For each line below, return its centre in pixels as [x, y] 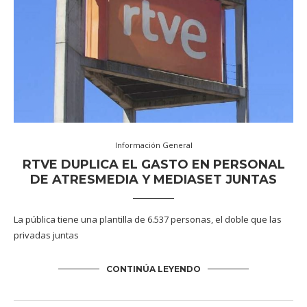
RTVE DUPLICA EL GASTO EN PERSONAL [153, 165]
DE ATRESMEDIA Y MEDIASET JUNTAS [153, 180]
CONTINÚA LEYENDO [153, 269]
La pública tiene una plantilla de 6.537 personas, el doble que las [148, 220]
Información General [153, 145]
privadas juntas [46, 235]
